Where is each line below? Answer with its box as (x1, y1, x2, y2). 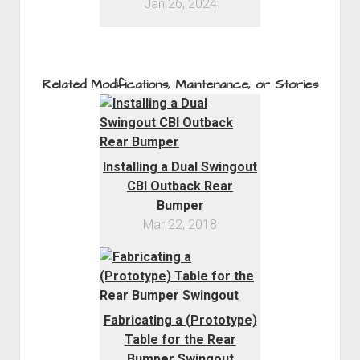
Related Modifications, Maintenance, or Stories (42, 75, 318, 93)
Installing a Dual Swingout (103, 158, 257, 174)
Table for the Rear (124, 331, 236, 347)
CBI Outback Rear (127, 178, 233, 194)
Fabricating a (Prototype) (103, 312, 257, 328)
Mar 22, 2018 (143, 216, 217, 232)
